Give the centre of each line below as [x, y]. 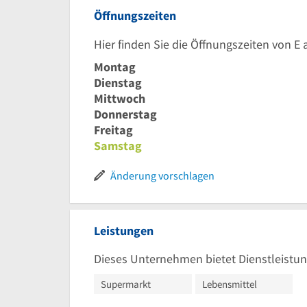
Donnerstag [125, 114]
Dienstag [118, 82]
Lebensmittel [229, 284]
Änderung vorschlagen [162, 175]
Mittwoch [120, 98]
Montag [115, 66]
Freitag [113, 130]
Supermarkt [126, 284]
